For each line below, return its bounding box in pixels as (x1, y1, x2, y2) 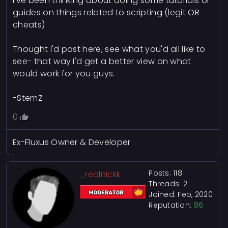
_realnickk (80, 168, 121, 180)
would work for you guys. (13, 68, 115, 79)
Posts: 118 (149, 168, 183, 178)
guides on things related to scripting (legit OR (13, 7, 200, 18)
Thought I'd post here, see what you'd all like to (13, 43, 206, 55)
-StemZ (13, 92, 43, 104)
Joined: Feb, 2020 (149, 189, 213, 199)
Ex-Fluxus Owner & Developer (13, 136, 131, 148)
